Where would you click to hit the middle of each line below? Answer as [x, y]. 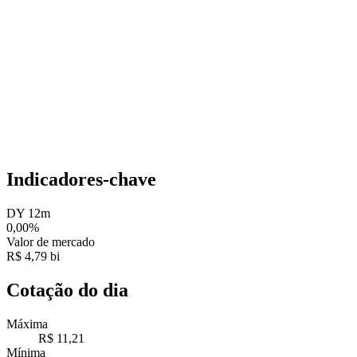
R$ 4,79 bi [33, 256]
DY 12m [28, 213]
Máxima [27, 324]
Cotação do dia [67, 290]
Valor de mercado [51, 241]
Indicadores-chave [81, 179]
